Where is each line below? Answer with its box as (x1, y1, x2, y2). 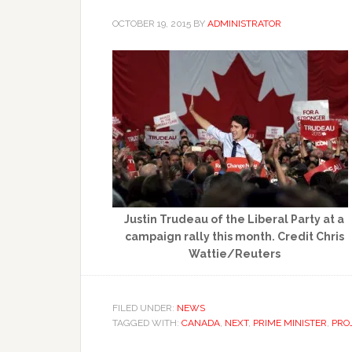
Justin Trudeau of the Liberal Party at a (124, 212, 344, 225)
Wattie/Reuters (188, 247, 280, 260)
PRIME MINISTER (253, 317, 327, 328)
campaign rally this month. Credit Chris (124, 229, 344, 243)
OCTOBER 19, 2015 (112, 17, 191, 29)
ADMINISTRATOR (207, 17, 281, 29)
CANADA (181, 317, 220, 328)
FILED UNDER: (112, 302, 177, 313)
